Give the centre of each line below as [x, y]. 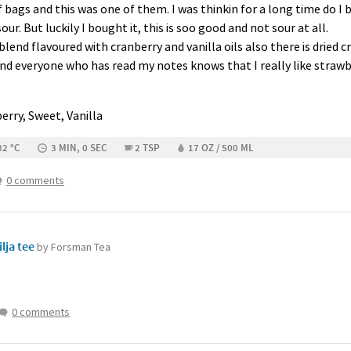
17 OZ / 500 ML [221, 148]
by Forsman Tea [74, 247]
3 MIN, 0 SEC [79, 148]
